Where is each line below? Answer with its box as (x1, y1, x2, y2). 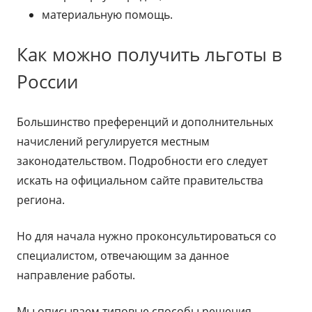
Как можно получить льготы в (17, 42, 282, 67)
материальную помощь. (42, 7, 173, 22)
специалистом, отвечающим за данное (17, 248, 229, 263)
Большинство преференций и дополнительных (17, 114, 273, 130)
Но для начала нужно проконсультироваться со (17, 228, 276, 244)
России (17, 69, 78, 94)
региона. (17, 192, 65, 208)
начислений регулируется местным (17, 134, 210, 149)
